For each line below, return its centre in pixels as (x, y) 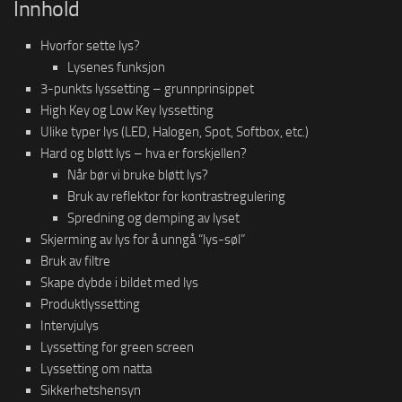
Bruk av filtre (75, 261)
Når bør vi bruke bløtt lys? (138, 175)
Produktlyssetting (90, 304)
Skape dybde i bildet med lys (119, 282)
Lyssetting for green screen (117, 347)
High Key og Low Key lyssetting (127, 110)
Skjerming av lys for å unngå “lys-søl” (143, 239)
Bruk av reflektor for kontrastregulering (176, 196)
